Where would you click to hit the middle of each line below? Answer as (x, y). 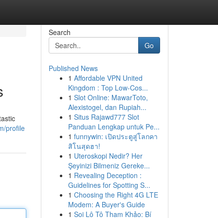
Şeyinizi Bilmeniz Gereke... (109, 165)
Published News (73, 68)
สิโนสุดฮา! (84, 146)
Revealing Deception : (108, 175)
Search (59, 32)
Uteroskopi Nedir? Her (108, 156)
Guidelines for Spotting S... (109, 185)
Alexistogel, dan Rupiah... (107, 107)
